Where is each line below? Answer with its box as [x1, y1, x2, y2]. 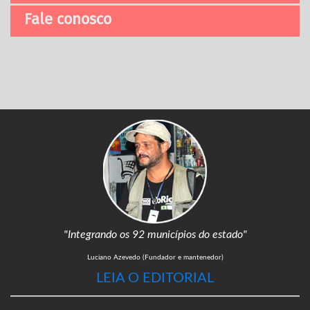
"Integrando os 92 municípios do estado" [63, 229, 247, 241]
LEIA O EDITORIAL [96, 271, 214, 286]
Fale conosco [24, 10, 111, 29]
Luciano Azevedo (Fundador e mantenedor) [86, 254, 224, 262]
